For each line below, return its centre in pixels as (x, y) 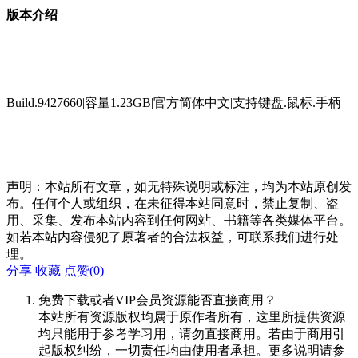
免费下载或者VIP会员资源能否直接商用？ (157, 300)
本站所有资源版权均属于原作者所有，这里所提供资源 (192, 317)
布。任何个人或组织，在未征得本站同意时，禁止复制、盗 (173, 204)
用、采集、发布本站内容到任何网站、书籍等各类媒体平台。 (179, 221)
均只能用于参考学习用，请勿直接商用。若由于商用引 (192, 334)
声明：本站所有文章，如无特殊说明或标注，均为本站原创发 (179, 187)
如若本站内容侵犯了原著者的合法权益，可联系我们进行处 (173, 237)
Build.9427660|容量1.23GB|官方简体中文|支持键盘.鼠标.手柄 (174, 103)
